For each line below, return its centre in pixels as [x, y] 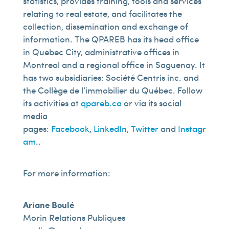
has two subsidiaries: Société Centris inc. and [111, 77]
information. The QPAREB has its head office [111, 39]
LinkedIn [110, 129]
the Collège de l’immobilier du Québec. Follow [112, 90]
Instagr [192, 129]
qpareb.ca [102, 103]
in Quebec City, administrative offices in [101, 52]
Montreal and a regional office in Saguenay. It [114, 65]
